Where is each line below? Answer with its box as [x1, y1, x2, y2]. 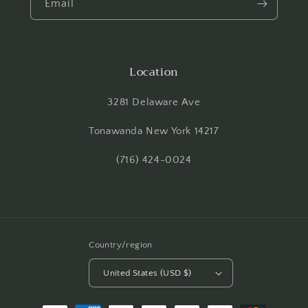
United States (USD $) [103, 267, 192, 278]
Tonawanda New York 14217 [89, 125, 219, 137]
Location [129, 63, 179, 82]
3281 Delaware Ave [107, 96, 201, 109]
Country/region [89, 240, 153, 250]
